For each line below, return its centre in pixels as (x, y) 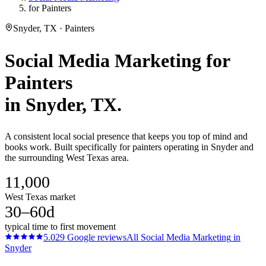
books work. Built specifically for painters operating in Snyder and (129, 147)
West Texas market (40, 197)
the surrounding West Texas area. (67, 158)
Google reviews (96, 237)
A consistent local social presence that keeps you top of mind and (126, 137)
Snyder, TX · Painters (54, 28)
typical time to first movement (60, 227)
